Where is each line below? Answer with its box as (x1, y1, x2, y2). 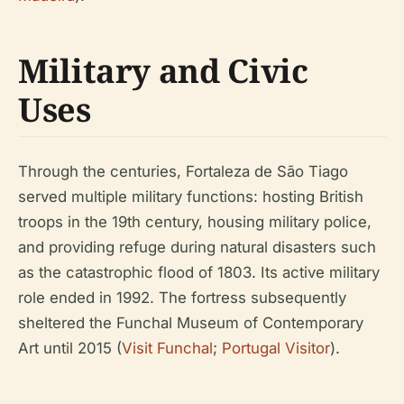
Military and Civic (18, 49, 308, 93)
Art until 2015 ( (18, 339, 122, 357)
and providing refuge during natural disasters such (18, 238, 376, 256)
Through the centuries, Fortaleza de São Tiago (18, 162, 348, 180)
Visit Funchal (122, 339, 213, 357)
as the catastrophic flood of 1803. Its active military (18, 263, 380, 281)
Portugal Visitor (222, 339, 330, 357)
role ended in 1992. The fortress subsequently (18, 289, 346, 307)
